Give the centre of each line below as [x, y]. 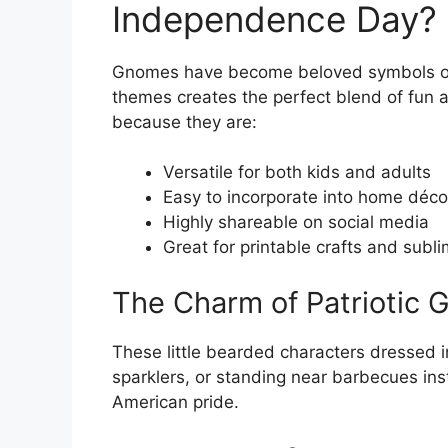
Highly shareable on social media [296, 222]
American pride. [175, 401]
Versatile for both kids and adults [297, 172]
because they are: [184, 121]
